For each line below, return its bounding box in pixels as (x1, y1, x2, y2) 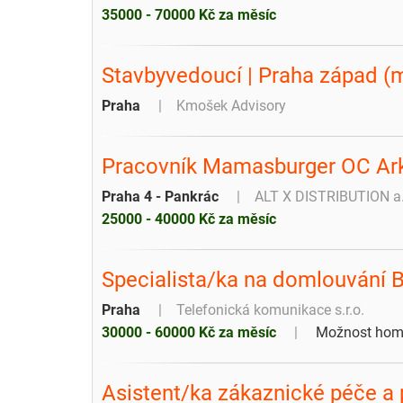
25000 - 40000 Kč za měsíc (102, 210, 276, 228)
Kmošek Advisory (176, 96, 286, 114)
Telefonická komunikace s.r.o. (176, 300, 364, 318)
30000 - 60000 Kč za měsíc (102, 323, 276, 341)
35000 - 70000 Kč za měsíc (102, 5, 276, 23)
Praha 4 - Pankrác (102, 187, 219, 205)
